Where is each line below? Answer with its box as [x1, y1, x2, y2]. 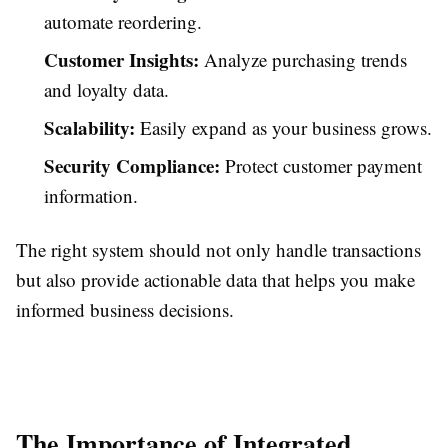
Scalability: [44, 114, 135, 141]
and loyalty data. [44, 77, 169, 102]
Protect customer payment [220, 153, 422, 178]
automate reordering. [44, 9, 202, 34]
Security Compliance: [44, 152, 220, 179]
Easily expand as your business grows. [135, 115, 432, 140]
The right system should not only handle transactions [16, 237, 421, 262]
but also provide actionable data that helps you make [16, 267, 415, 292]
